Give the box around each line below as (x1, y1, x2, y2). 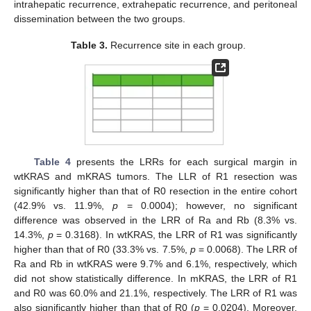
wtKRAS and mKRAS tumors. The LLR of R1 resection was (14, 171, 297, 183)
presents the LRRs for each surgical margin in (70, 156, 298, 168)
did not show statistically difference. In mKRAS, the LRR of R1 (14, 273, 297, 285)
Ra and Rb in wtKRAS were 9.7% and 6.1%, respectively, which (14, 258, 297, 270)
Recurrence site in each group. (108, 40, 246, 51)
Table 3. (71, 40, 108, 51)
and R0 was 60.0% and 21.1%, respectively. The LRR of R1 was (14, 287, 297, 299)
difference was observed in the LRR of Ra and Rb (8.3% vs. (14, 215, 297, 226)
